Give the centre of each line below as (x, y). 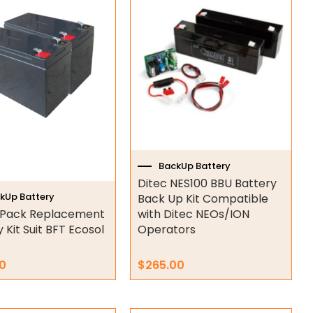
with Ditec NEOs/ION (193, 214)
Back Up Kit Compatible (203, 199)
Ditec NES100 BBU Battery (207, 184)
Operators (166, 230)
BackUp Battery (194, 166)
